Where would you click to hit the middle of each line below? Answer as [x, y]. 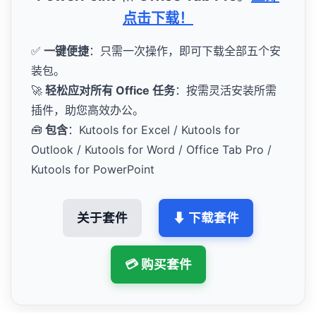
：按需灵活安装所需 [226, 90]
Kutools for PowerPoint [93, 169]
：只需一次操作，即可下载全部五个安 [185, 50]
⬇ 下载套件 [206, 217]
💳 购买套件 [158, 264]
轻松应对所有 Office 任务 [109, 90]
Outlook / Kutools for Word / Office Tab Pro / [151, 149]
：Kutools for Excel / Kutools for [154, 129]
